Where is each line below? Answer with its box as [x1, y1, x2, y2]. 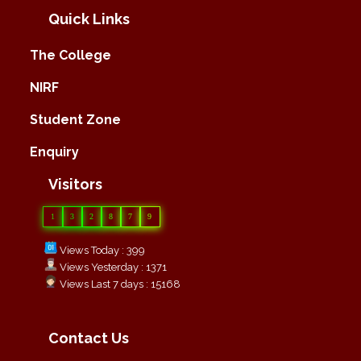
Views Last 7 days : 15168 [57, 277, 180, 290]
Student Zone [30, 111, 121, 127]
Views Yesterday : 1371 [57, 260, 167, 273]
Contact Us [48, 329, 129, 346]
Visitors [48, 175, 102, 193]
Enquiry [30, 143, 79, 160]
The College [30, 47, 111, 63]
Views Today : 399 [57, 243, 145, 256]
